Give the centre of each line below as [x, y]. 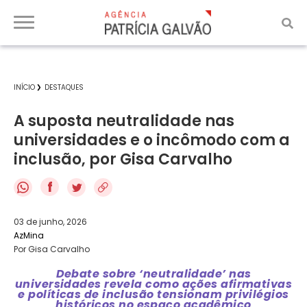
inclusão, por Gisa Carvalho [123, 159]
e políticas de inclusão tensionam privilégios [153, 294]
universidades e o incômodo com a [152, 140]
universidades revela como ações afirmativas [153, 284]
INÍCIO [24, 87]
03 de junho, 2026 [50, 221]
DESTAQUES [64, 87]
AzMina [29, 235]
